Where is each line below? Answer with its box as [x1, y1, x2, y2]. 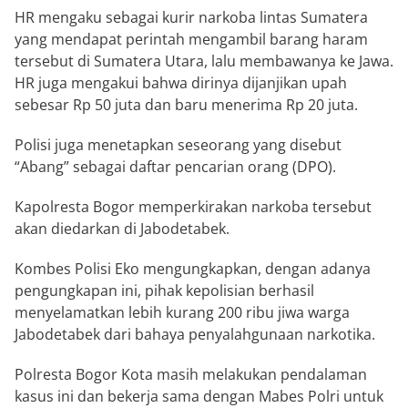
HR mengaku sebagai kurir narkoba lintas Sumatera [15, 7, 368, 28]
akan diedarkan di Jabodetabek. [15, 219, 229, 240]
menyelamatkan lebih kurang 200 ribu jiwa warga [15, 302, 350, 323]
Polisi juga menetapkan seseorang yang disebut [15, 135, 342, 156]
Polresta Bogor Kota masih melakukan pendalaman [15, 364, 367, 385]
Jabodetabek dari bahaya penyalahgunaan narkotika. [15, 324, 375, 345]
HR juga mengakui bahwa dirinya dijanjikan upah [15, 73, 347, 94]
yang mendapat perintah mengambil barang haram [15, 29, 368, 50]
